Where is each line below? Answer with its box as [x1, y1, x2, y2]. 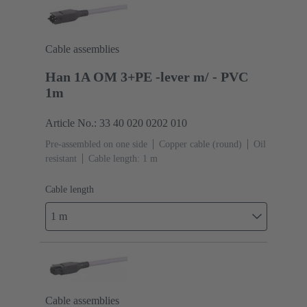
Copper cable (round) [159, 138, 242, 149]
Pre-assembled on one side [45, 138, 147, 149]
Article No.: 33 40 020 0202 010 [45, 116, 187, 129]
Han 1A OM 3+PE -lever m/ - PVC [45, 69, 248, 84]
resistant [45, 153, 77, 164]
